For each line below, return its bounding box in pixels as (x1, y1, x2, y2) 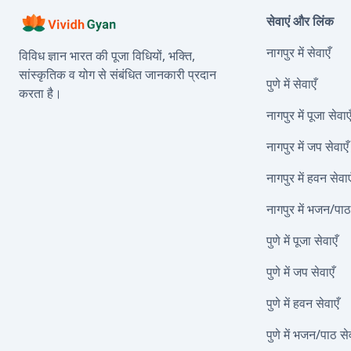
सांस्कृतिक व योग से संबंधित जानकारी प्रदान (19, 66, 216, 83)
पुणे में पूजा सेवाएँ (266, 232, 338, 249)
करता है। (19, 85, 62, 102)
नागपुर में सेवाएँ (266, 44, 331, 61)
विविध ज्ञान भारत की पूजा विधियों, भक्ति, (19, 47, 195, 64)
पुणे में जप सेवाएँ (266, 263, 335, 280)
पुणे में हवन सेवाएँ (266, 295, 339, 312)
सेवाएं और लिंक (266, 13, 334, 30)
